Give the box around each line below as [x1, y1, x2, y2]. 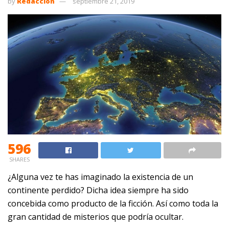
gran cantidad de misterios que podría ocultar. [8, 211, 184, 223]
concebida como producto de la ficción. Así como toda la [8, 198, 218, 210]
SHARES [9, 155, 30, 164]
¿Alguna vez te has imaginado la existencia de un [8, 171, 193, 183]
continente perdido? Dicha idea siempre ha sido [8, 185, 189, 196]
